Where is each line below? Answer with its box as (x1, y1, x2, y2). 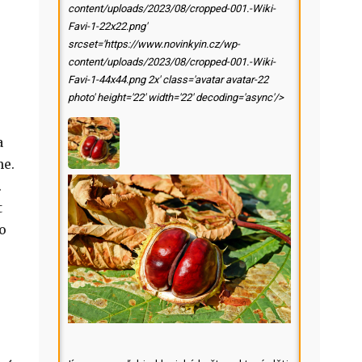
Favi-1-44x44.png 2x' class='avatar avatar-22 (68, 74, 268, 86)
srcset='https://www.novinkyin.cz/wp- (68, 38, 240, 50)
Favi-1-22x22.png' (68, 20, 147, 32)
